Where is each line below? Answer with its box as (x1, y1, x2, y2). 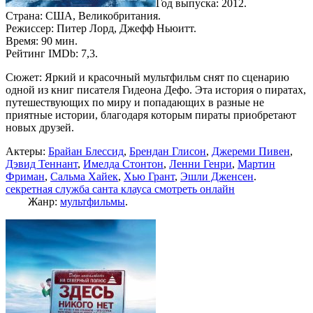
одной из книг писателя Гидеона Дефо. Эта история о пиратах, (6, 83, 306, 96)
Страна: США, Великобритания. (6, 9, 161, 22)
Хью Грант (124, 170, 175, 182)
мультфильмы (60, 195, 125, 208)
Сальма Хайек (50, 170, 118, 182)
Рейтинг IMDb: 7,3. (6, 47, 98, 59)
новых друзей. (6, 121, 74, 133)
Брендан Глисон (129, 145, 206, 157)
